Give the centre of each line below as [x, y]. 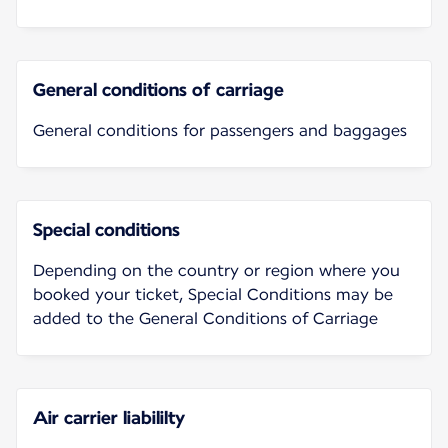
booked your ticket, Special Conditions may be [213, 294]
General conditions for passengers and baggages [220, 130]
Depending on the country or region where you [216, 270]
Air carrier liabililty [109, 417]
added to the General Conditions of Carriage [205, 318]
